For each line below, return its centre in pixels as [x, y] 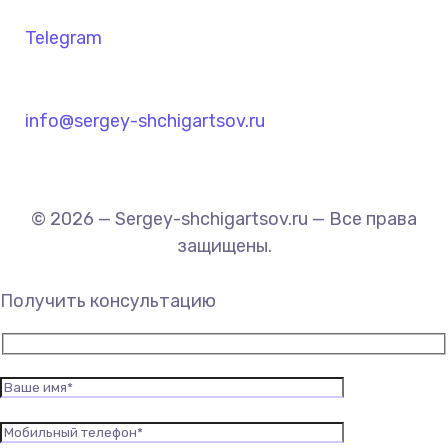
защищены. [224, 246]
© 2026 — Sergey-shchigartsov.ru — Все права [224, 219]
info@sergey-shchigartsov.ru [145, 121]
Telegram [63, 38]
